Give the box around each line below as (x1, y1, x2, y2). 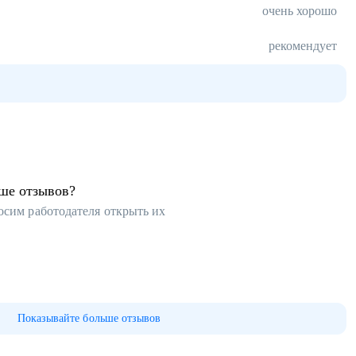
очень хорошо (262, 4, 337, 17)
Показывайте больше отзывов (17, 312, 161, 324)
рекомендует (269, 39, 337, 52)
